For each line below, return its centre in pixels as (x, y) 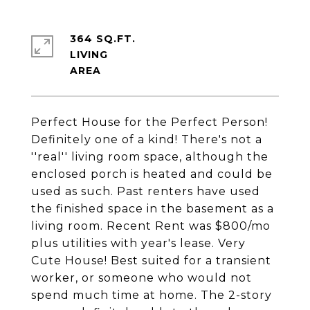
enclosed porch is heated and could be (152, 174)
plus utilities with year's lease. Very (138, 243)
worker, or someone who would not (142, 278)
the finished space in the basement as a (153, 209)
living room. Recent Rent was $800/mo (151, 226)
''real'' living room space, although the (150, 157)
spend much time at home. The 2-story (152, 295)
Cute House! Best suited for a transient (151, 261)
